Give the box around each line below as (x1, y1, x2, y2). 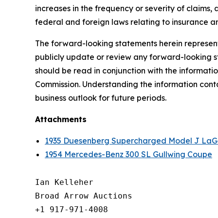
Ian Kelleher (35, 178, 93, 187)
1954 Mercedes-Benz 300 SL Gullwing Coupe (45, 149, 212, 160)
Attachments (35, 114, 87, 125)
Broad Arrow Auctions (35, 191, 132, 201)
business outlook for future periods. (35, 93, 166, 103)
